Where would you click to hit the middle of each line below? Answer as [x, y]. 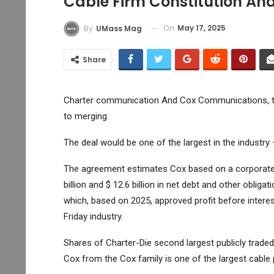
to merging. [86, 116]
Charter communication [111, 100]
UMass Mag [119, 28]
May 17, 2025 [201, 28]
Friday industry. [93, 216]
